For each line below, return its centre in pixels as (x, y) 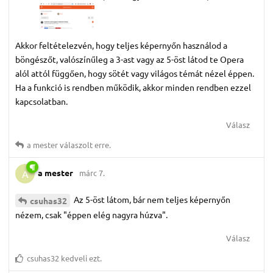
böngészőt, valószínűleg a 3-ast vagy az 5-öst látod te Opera (129, 59)
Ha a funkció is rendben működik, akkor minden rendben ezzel (133, 87)
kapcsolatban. (41, 101)
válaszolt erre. (84, 144)
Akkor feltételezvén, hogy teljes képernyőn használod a (121, 45)
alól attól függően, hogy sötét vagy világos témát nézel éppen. (135, 73)
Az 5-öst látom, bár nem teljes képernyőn (151, 199)
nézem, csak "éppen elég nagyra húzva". (91, 214)
